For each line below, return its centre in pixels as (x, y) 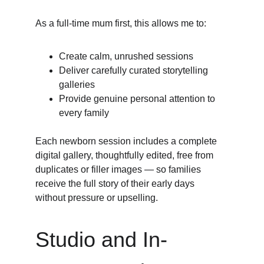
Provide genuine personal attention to (138, 99)
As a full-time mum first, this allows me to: (121, 23)
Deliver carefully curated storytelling (135, 70)
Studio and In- (101, 240)
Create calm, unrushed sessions (126, 56)
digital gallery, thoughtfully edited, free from (126, 155)
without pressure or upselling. (97, 198)
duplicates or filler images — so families (119, 169)
